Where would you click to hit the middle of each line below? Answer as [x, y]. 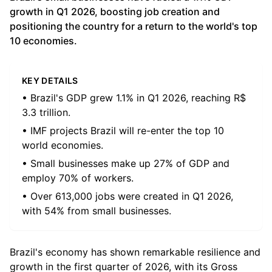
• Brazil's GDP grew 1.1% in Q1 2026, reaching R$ [134, 98]
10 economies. [43, 41]
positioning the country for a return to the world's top [134, 26]
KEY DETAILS [50, 80]
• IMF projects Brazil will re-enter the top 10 [123, 131]
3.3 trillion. [46, 112]
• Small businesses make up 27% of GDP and [126, 163]
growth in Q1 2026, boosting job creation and [115, 12]
